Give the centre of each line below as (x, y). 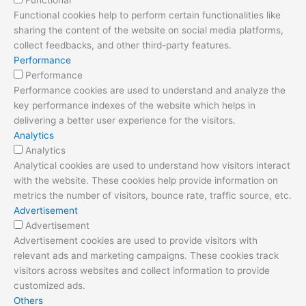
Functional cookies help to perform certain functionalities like (147, 15)
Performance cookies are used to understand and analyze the (150, 90)
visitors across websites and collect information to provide (142, 270)
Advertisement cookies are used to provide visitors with (136, 240)
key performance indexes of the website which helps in (135, 105)
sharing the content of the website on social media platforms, (149, 30)
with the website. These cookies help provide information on (146, 180)
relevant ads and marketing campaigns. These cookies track (146, 255)
